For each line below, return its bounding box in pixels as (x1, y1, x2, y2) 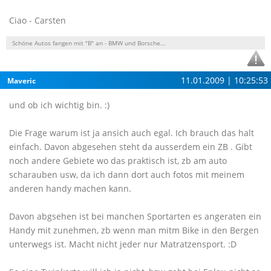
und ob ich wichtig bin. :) (9, 99, 109, 111)
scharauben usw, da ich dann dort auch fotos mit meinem (9, 169, 244, 180)
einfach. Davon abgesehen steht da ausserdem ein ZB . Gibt (9, 141, 252, 152)
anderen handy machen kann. (9, 183, 131, 194)
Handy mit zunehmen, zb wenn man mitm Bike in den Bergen (9, 224, 259, 236)
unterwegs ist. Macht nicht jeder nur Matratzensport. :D (9, 238, 237, 250)
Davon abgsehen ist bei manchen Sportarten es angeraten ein (9, 211, 261, 222)
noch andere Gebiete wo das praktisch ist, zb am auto (9, 155, 227, 166)
